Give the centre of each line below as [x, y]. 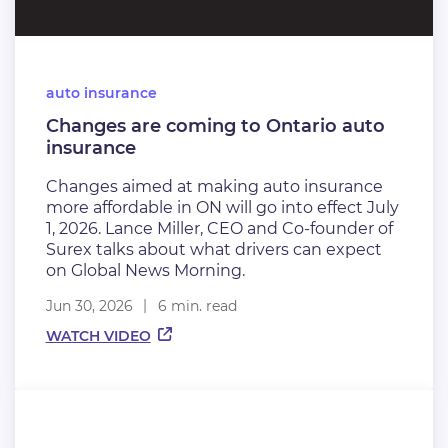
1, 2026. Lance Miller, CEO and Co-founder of [219, 229]
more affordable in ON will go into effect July [222, 208]
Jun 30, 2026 [89, 306]
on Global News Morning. [145, 271]
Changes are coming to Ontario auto [215, 126]
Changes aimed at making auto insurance [214, 187]
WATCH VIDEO [98, 336]
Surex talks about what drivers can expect [213, 250]
